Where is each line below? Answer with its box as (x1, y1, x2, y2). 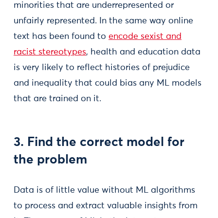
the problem (14, 154, 87, 166)
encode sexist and (109, 32, 182, 41)
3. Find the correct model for (14, 136, 184, 149)
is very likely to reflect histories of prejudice (14, 63, 190, 72)
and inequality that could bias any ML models (14, 79, 201, 88)
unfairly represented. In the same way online (14, 17, 193, 25)
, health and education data (86, 48, 200, 56)
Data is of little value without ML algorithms (14, 186, 195, 195)
